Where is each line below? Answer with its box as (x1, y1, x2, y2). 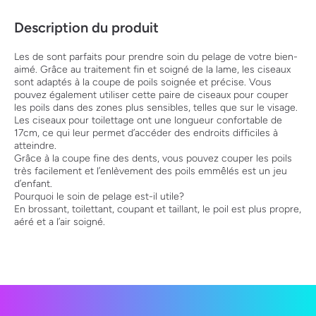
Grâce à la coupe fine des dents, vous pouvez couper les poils (14, 152, 292, 164)
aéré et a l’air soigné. (14, 216, 105, 228)
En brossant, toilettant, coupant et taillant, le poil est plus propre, (14, 203, 301, 215)
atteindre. (14, 140, 56, 152)
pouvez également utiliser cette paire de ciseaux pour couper (14, 89, 288, 101)
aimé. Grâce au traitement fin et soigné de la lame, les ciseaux (14, 63, 291, 75)
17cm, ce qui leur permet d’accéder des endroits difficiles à (14, 127, 278, 139)
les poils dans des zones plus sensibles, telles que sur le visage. (14, 102, 298, 114)
